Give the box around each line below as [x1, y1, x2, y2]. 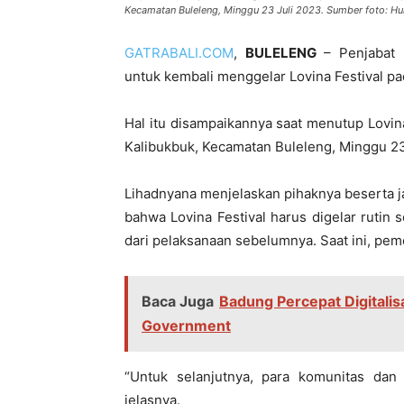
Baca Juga [142, 292, 214, 311]
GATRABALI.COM [124, 44, 234, 62]
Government [142, 317, 231, 335]
